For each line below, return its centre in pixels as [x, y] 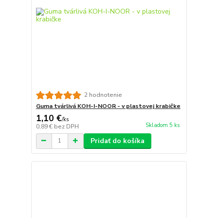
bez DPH [66, 126]
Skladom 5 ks [163, 126]
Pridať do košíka [117, 141]
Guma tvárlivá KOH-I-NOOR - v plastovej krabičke [108, 106]
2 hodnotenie [103, 95]
